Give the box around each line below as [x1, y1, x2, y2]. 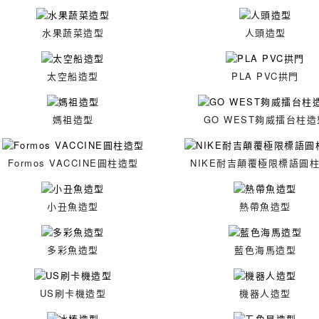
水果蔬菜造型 [42, 26, 104, 39]
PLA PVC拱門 [231, 69, 299, 83]
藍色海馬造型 [234, 243, 296, 256]
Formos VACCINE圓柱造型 [7, 156, 139, 169]
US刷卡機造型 [39, 286, 107, 300]
